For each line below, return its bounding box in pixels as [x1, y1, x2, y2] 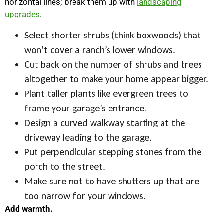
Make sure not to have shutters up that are [24, 175, 199, 187]
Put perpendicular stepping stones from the [24, 145, 201, 158]
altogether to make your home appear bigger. [24, 73, 208, 85]
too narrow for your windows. [24, 189, 145, 201]
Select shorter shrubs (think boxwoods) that [24, 29, 201, 41]
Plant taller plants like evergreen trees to [24, 87, 188, 99]
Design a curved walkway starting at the [24, 116, 185, 128]
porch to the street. [24, 160, 105, 172]
